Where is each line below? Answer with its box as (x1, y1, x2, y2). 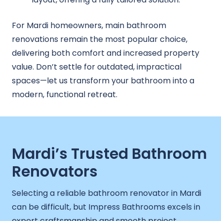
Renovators (12, 161, 98, 182)
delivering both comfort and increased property (12, 47, 199, 59)
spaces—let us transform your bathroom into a (12, 75, 194, 87)
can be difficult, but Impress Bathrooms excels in (12, 201, 200, 213)
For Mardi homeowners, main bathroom (12, 20, 166, 32)
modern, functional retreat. (12, 89, 117, 101)
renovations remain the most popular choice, (12, 34, 187, 45)
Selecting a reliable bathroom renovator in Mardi (12, 187, 201, 199)
